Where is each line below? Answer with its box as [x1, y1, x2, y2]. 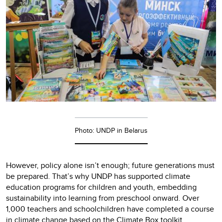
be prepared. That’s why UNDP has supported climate [6, 170, 190, 182]
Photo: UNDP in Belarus [74, 125, 148, 136]
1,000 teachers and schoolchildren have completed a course [6, 203, 214, 215]
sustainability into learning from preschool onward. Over [6, 192, 199, 204]
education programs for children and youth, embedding [6, 181, 197, 193]
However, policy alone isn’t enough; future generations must [6, 160, 215, 171]
